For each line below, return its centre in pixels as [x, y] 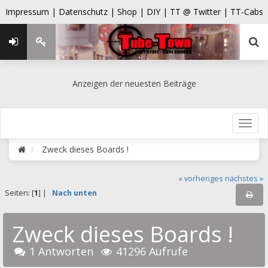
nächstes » [244, 178]
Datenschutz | [88, 12]
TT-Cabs [246, 12]
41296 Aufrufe [152, 252]
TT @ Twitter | [199, 12]
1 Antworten [62, 252]
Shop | [132, 12]
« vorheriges [201, 178]
